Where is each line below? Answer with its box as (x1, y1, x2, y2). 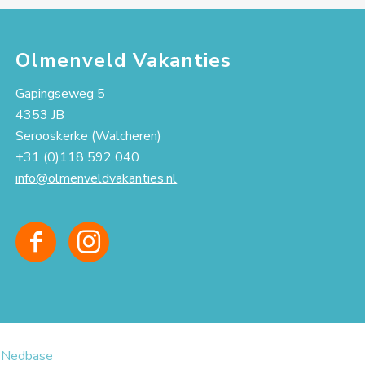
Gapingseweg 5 (15, 84, 106, 103)
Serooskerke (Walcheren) (15, 126, 162, 145)
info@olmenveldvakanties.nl (15, 169, 178, 187)
